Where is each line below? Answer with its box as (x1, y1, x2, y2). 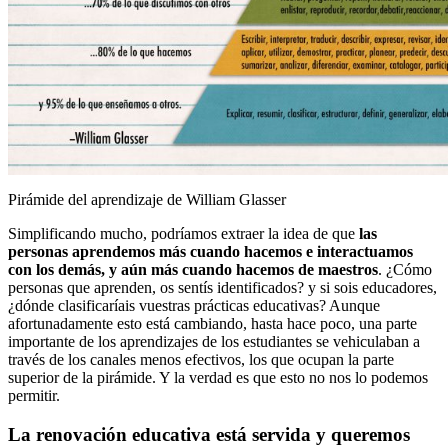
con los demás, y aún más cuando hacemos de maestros (8, 261, 378, 279)
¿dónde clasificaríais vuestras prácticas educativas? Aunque (8, 297, 380, 315)
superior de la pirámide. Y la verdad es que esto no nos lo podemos (8, 369, 428, 387)
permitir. (8, 387, 60, 405)
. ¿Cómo (378, 261, 432, 279)
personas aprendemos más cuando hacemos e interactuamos (8, 243, 413, 261)
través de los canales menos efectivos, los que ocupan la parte (8, 351, 394, 369)
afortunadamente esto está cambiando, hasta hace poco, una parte (8, 315, 417, 333)
